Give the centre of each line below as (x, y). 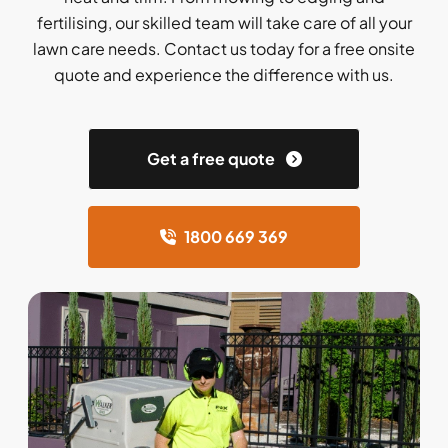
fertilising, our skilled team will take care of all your (224, 22)
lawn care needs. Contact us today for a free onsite (224, 48)
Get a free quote (212, 158)
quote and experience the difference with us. (224, 74)
